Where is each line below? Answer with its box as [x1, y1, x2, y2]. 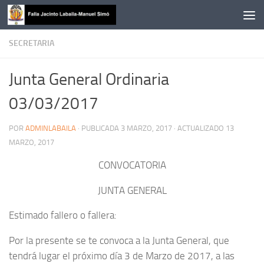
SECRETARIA [9, 38, 54, 48]
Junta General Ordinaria [9, 70, 169, 89]
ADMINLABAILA [25, 124, 76, 133]
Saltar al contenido [16, 11, 92, 22]
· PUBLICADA [78, 124, 121, 133]
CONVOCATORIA [98, 159, 166, 171]
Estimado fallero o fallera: [9, 209, 117, 222]
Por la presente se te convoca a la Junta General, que [9, 235, 229, 247]
